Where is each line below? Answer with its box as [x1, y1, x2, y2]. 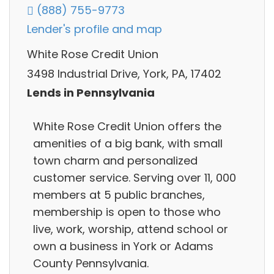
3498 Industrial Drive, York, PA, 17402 [27, 65, 221, 81]
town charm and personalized [33, 152, 198, 168]
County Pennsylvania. [33, 255, 149, 271]
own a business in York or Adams [33, 238, 213, 254]
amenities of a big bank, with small [33, 135, 223, 151]
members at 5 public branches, [33, 187, 205, 202]
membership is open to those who [33, 204, 221, 220]
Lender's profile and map [27, 21, 162, 37]
